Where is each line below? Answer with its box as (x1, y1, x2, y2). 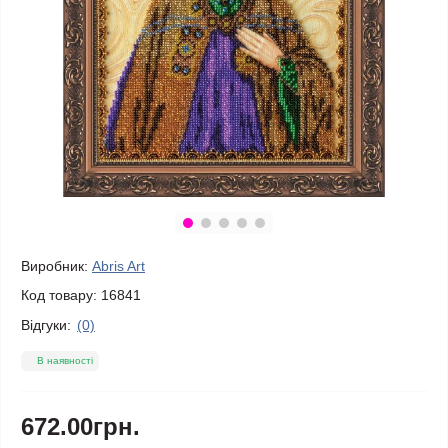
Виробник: (21, 258, 88, 274)
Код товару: (21, 287, 97, 303)
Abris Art (92, 258, 145, 274)
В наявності (37, 355, 93, 366)
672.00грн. (21, 413, 140, 440)
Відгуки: (21, 316, 71, 333)
